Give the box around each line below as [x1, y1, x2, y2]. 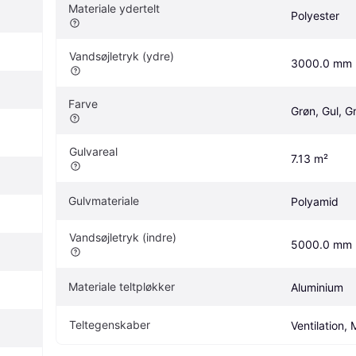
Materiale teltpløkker [68, 279, 175, 293]
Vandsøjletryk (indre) [69, 230, 176, 244]
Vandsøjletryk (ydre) [69, 48, 174, 63]
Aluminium [291, 280, 343, 294]
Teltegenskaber [69, 317, 150, 331]
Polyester [291, 8, 339, 22]
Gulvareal [69, 144, 118, 158]
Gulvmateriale [68, 193, 142, 207]
